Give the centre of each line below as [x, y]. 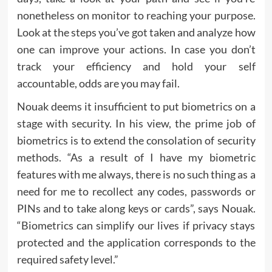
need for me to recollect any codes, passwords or [136, 192]
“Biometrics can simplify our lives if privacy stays [136, 226]
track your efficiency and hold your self [136, 66]
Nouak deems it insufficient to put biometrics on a [136, 107]
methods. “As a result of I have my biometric [136, 158]
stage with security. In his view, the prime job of [136, 124]
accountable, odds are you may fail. [98, 83]
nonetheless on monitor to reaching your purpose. [136, 15]
